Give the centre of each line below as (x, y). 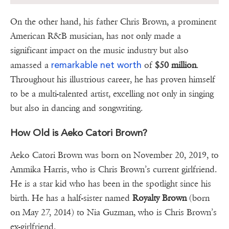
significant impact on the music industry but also (99, 51)
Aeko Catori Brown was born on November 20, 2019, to (114, 155)
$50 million (174, 65)
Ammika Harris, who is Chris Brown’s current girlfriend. (113, 170)
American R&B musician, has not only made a (96, 36)
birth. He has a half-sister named (71, 198)
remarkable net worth (95, 65)
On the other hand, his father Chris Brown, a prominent (113, 22)
